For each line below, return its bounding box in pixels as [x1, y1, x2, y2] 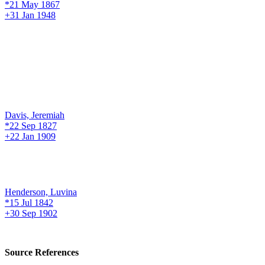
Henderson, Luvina [5, 186, 77, 197]
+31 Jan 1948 [5, 9, 56, 20]
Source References [5, 247, 79, 257]
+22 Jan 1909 [5, 131, 56, 141]
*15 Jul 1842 [5, 197, 53, 208]
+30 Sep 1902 [5, 208, 57, 218]
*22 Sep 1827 [5, 120, 57, 131]
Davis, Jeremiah [5, 109, 64, 120]
